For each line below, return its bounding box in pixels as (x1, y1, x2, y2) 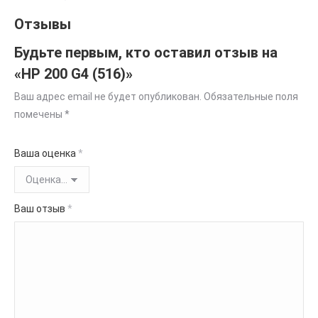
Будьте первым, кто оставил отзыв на (14, 44, 278, 61)
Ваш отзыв (14, 203, 67, 214)
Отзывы (14, 16, 71, 33)
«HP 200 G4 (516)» (14, 65, 133, 82)
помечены (14, 109, 65, 120)
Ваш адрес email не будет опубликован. (14, 91, 202, 102)
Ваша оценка (14, 148, 78, 159)
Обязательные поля (204, 91, 298, 102)
